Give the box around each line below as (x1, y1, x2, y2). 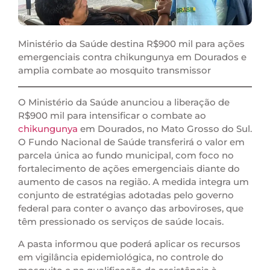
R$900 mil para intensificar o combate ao (18, 110, 206, 122)
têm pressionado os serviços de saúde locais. (18, 216, 224, 228)
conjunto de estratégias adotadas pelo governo (18, 189, 234, 201)
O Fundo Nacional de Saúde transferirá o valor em (18, 136, 245, 148)
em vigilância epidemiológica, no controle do (18, 251, 224, 263)
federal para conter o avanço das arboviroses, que (18, 202, 243, 215)
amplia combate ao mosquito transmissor (18, 64, 211, 77)
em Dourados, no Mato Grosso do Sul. (80, 123, 252, 135)
